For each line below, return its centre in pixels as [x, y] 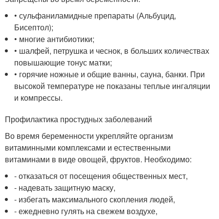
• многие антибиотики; [55, 39]
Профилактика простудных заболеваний [78, 119]
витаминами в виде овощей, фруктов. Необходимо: [98, 159]
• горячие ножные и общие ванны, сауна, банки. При [110, 74]
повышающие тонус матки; [63, 63]
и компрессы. [39, 98]
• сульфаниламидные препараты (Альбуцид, [95, 16]
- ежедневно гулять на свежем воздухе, [86, 211]
